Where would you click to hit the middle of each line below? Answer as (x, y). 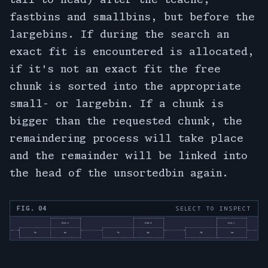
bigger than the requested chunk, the (126, 120)
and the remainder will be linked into (129, 155)
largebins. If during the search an (119, 33)
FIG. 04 (32, 208)
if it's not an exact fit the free (115, 68)
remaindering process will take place (127, 138)
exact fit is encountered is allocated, (132, 51)
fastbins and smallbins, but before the (132, 16)
